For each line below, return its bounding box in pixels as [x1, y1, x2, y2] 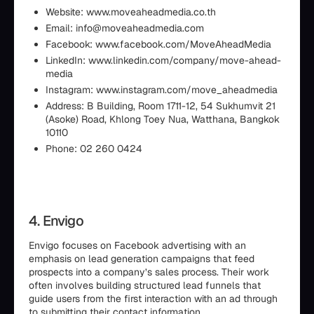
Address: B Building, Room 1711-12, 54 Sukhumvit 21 [46, 100, 275, 112]
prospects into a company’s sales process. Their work [29, 266, 269, 278]
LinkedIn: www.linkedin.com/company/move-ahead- [46, 54, 281, 67]
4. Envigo [29, 212, 83, 230]
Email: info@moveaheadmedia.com [46, 22, 204, 34]
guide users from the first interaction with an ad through [29, 292, 278, 305]
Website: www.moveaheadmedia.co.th [46, 6, 216, 18]
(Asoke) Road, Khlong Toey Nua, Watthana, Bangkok [46, 113, 280, 125]
